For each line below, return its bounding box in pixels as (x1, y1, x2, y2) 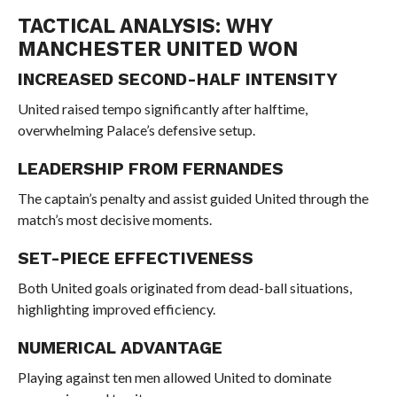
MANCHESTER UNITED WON (17, 37, 298, 60)
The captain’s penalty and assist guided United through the (17, 190, 369, 206)
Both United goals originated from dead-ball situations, (17, 279, 352, 296)
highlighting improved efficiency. (17, 300, 215, 317)
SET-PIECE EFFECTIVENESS (17, 248, 253, 269)
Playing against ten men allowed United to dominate (17, 369, 331, 385)
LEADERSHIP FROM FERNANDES (17, 159, 284, 179)
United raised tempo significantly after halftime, (17, 100, 307, 117)
